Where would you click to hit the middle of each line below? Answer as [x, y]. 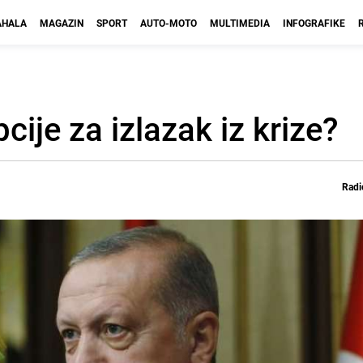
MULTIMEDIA [240, 23]
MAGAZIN [62, 23]
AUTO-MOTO [169, 23]
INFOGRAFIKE [314, 23]
